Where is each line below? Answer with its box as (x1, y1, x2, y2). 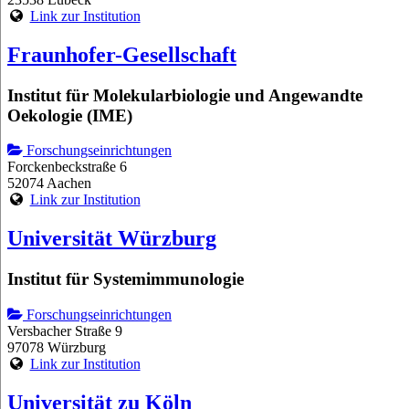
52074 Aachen (7, 175, 91, 192)
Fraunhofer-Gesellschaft (7, 42, 236, 67)
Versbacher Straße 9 (7, 322, 122, 339)
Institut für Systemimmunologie (7, 269, 244, 289)
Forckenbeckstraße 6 (7, 159, 127, 175)
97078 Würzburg (7, 339, 106, 355)
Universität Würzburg (7, 226, 216, 251)
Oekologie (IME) (7, 105, 132, 125)
